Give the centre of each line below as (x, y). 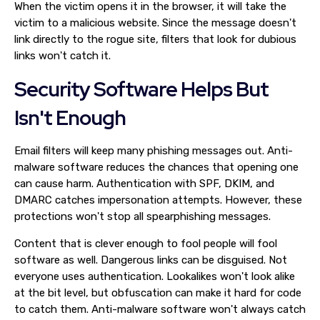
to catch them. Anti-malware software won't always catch (160, 309)
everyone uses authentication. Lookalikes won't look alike (155, 276)
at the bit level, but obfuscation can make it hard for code (158, 293)
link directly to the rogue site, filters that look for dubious (155, 39)
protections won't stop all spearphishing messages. (142, 216)
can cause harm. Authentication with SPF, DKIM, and (144, 184)
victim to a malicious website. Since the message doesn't (155, 23)
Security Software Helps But (141, 89)
